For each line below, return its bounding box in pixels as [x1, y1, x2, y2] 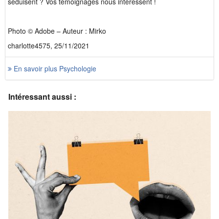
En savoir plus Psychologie [12, 64, 96, 73]
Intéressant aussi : [8, 91, 76, 102]
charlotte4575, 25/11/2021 [8, 41, 89, 50]
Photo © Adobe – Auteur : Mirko [8, 26, 106, 36]
